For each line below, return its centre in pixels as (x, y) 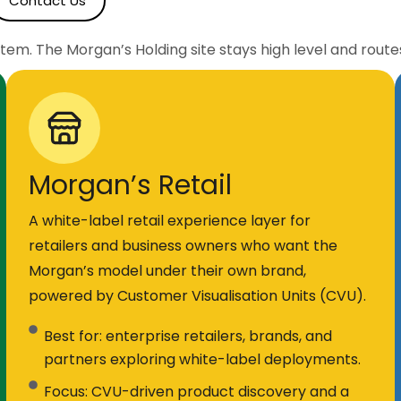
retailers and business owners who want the (183, 246)
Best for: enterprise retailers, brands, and (188, 337)
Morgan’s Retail (130, 186)
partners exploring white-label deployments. (203, 360)
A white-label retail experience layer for (169, 221)
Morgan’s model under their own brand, (167, 271)
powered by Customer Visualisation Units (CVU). (197, 296)
